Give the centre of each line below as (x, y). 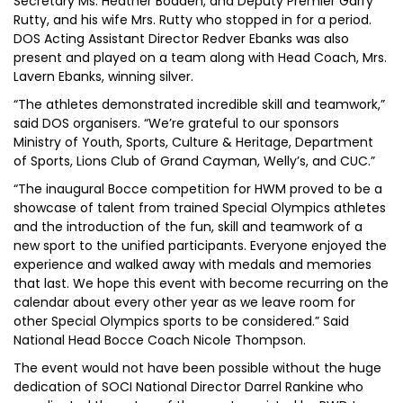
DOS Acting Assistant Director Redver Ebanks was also (181, 39)
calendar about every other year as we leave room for (184, 302)
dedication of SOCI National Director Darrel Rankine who (188, 387)
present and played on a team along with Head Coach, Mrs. (200, 58)
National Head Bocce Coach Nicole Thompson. (160, 340)
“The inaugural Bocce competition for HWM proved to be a (198, 189)
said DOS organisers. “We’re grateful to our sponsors (176, 123)
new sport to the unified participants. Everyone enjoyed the (200, 246)
